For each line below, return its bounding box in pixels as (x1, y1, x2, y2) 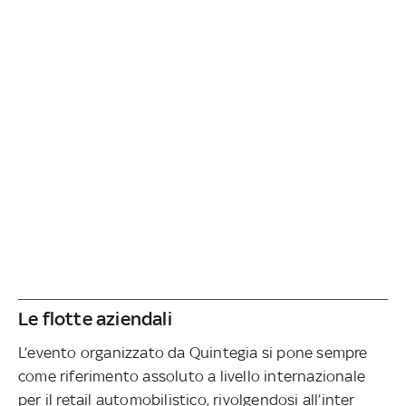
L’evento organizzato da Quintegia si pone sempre (18, 343, 368, 362)
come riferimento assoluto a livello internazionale (18, 366, 366, 385)
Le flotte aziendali (18, 306, 172, 330)
